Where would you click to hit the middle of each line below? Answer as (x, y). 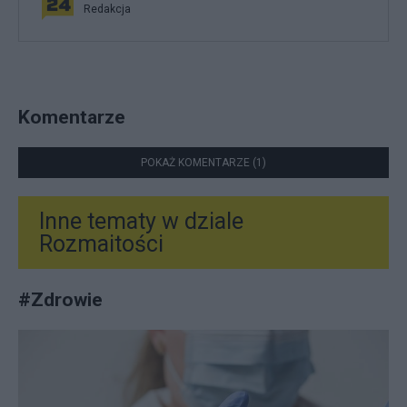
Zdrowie (67, 299)
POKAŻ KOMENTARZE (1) (203, 162)
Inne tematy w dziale (141, 221)
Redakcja (107, 9)
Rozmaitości (101, 243)
